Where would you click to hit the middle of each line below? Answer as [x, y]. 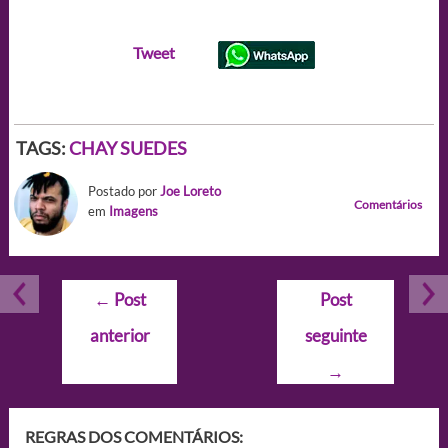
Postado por [123, 190]
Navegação [98, 291]
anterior [119, 335]
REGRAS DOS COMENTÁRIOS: [133, 436]
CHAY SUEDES [127, 147]
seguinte [335, 335]
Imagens [133, 210]
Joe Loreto [190, 190]
